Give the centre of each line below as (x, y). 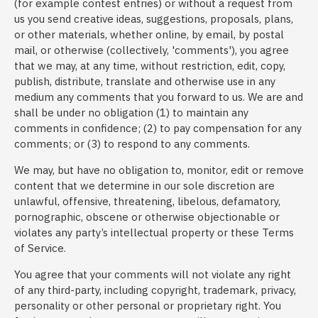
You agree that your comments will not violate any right (153, 274)
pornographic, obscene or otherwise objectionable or (147, 217)
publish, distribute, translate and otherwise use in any (145, 81)
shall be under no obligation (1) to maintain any (131, 113)
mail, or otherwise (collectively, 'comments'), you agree (152, 50)
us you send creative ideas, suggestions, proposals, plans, (154, 19)
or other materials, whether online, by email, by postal (149, 34)
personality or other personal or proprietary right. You (148, 306)
